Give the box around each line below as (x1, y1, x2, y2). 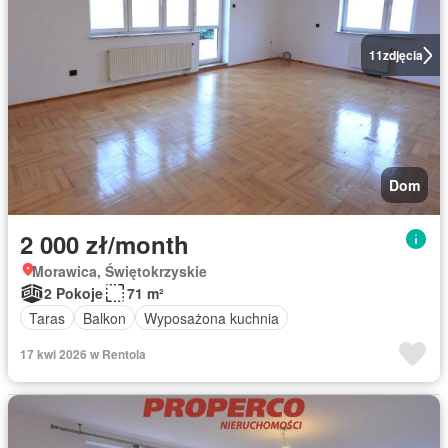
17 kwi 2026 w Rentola (20, 345, 146, 363)
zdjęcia (382, 46, 423, 64)
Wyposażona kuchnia (144, 307, 279, 328)
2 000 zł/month (20, 227, 189, 261)
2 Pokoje (44, 283, 103, 303)
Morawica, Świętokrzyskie (32, 261, 207, 281)
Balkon (83, 307, 126, 328)
